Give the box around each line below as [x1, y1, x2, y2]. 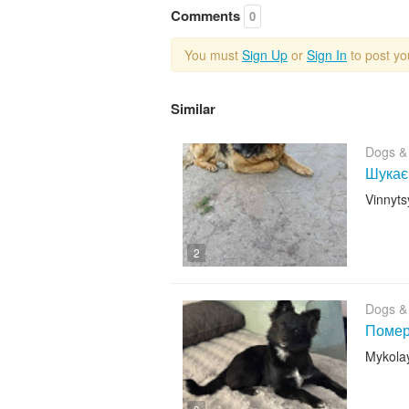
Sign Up [242, 45, 288, 64]
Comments [171, 5, 244, 26]
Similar [171, 98, 215, 119]
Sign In [307, 45, 347, 64]
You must [184, 45, 242, 64]
